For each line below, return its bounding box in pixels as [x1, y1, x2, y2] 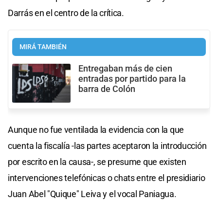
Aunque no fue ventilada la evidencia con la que [8, 124, 184, 135]
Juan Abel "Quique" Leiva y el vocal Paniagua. [8, 188, 177, 199]
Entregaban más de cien [78, 63, 172, 73]
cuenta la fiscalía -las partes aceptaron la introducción [8, 140, 207, 151]
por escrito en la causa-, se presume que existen [8, 156, 186, 167]
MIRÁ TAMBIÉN [19, 42, 67, 51]
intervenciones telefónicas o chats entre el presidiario [8, 172, 205, 183]
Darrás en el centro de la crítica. [8, 7, 124, 18]
